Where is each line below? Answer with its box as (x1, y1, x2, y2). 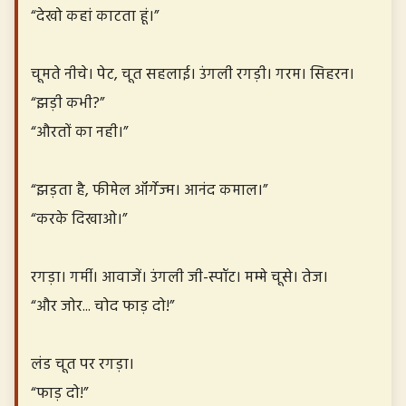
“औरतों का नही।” (31, 120, 128, 145)
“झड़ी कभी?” (31, 91, 104, 116)
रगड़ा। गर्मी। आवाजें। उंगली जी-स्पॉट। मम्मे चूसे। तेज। (31, 265, 328, 290)
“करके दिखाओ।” (31, 207, 127, 232)
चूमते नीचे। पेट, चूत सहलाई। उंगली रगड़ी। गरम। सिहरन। (31, 62, 354, 87)
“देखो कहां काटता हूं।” (31, 4, 159, 29)
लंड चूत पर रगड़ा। (31, 352, 134, 377)
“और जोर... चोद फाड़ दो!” (31, 294, 174, 319)
